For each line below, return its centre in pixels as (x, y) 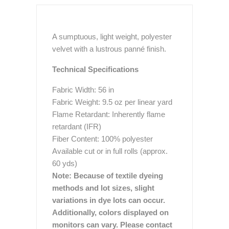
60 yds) (65, 163)
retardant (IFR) (77, 127)
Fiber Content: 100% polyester (102, 139)
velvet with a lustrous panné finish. (109, 49)
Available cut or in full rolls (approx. (110, 151)
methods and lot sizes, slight (103, 188)
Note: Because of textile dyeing (108, 176)
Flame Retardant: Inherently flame (109, 114)
